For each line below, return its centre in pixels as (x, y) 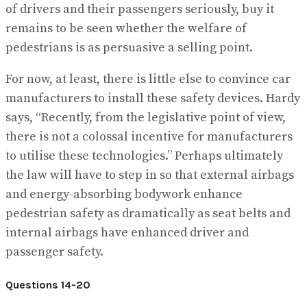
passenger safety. (54, 251)
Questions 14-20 (48, 284)
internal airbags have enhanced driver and (127, 232)
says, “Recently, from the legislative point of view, (146, 117)
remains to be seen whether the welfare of (126, 28)
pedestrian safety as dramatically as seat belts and (148, 213)
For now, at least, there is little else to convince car (148, 79)
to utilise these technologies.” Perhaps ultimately (144, 156)
